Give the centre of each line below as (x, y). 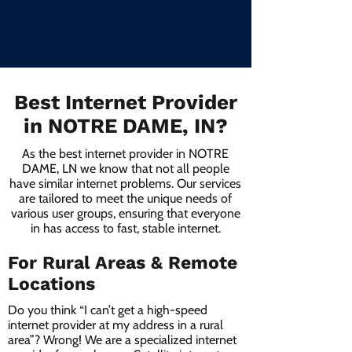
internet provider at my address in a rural (115, 325)
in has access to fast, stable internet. (125, 228)
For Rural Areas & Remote (123, 263)
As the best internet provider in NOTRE (125, 154)
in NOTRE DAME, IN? (125, 126)
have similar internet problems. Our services (125, 183)
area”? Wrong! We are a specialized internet (122, 340)
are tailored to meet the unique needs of (125, 198)
